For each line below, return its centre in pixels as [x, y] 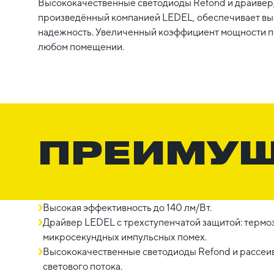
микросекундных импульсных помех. [125, 237]
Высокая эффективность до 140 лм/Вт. [127, 208]
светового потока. [83, 267]
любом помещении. [81, 47]
